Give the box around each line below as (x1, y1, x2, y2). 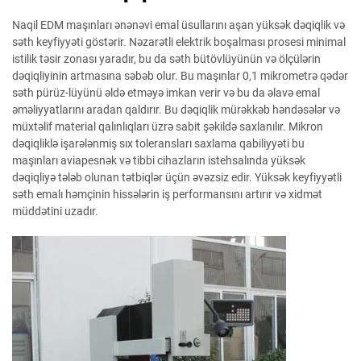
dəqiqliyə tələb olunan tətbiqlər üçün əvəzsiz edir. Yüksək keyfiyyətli (12, 171, 342, 184)
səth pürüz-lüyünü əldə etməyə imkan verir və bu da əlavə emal (12, 86, 320, 99)
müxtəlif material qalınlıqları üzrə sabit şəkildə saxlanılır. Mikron (12, 120, 323, 133)
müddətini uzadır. (12, 205, 98, 218)
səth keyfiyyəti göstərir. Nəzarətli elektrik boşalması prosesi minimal (12, 35, 346, 48)
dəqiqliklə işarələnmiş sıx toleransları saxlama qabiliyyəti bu (12, 137, 305, 150)
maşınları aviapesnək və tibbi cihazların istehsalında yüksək (12, 154, 305, 167)
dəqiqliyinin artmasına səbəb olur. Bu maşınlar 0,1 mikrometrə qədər (12, 69, 348, 82)
